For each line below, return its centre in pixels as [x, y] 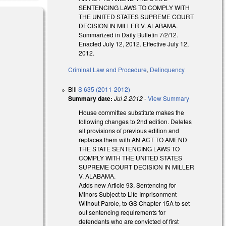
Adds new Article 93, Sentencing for [128, 185]
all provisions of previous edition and [129, 130]
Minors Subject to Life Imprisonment [128, 194]
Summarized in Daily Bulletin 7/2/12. [129, 34]
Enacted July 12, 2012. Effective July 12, [134, 43]
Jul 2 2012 [129, 98]
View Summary [169, 98]
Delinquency [167, 69]
